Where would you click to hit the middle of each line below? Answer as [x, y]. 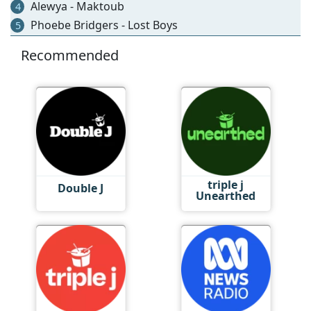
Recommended [70, 55]
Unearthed [226, 195]
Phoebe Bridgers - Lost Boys [103, 25]
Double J [81, 188]
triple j [226, 184]
